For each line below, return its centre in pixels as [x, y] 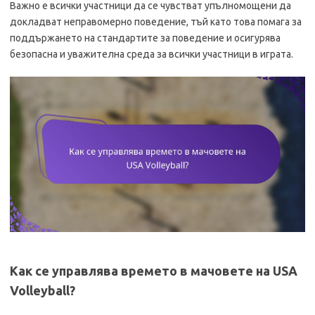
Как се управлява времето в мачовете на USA [154, 270]
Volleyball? [43, 290]
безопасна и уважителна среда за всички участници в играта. [152, 54]
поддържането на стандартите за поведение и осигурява [145, 38]
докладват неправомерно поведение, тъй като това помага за [156, 22]
